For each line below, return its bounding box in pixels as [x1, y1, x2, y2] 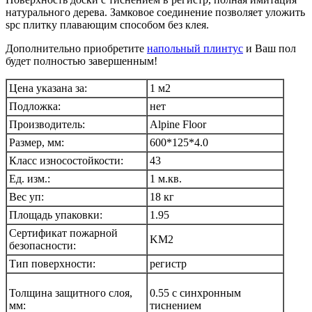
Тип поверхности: [9, 257, 95, 270]
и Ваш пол [243, 42, 296, 54]
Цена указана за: [9, 81, 87, 94]
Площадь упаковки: [9, 208, 102, 221]
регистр [150, 257, 187, 270]
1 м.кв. [150, 172, 182, 185]
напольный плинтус [147, 42, 243, 54]
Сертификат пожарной [9, 226, 118, 239]
